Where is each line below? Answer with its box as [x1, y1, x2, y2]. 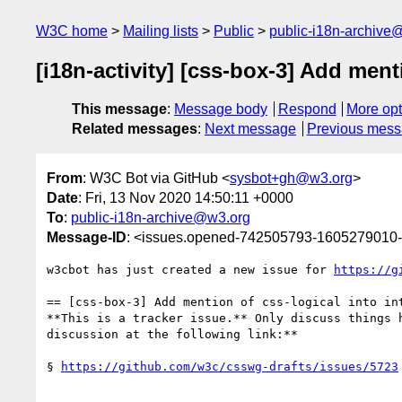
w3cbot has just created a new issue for [47, 262, 334, 276]
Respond [277, 101, 336, 118]
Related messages [72, 121, 197, 137]
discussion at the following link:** [47, 327, 298, 341]
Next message [205, 121, 296, 137]
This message [72, 101, 167, 118]
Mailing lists [123, 23, 198, 39]
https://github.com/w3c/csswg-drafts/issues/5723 [61, 359, 398, 373]
